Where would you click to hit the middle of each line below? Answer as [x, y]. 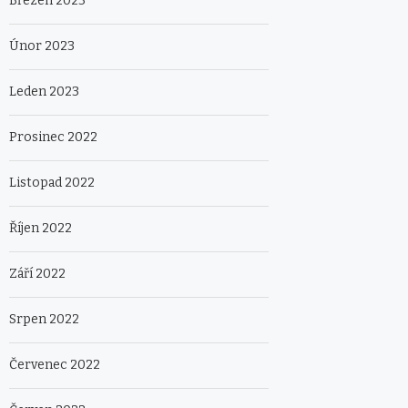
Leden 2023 [44, 92]
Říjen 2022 [41, 229]
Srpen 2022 [44, 320]
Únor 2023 [42, 46]
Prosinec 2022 [53, 138]
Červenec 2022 [55, 365]
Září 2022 [37, 274]
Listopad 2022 [52, 183]
